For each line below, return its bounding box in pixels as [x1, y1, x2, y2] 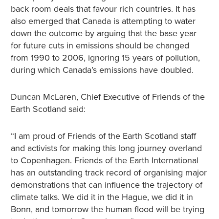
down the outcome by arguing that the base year [10, 28, 197, 39]
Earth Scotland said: [10, 104, 86, 114]
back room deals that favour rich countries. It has [10, 3, 196, 14]
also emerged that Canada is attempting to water [10, 16, 196, 26]
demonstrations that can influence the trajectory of [10, 179, 202, 190]
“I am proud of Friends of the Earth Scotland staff [10, 131, 196, 141]
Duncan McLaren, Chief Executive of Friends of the [10, 91, 205, 102]
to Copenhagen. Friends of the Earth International [10, 155, 198, 166]
